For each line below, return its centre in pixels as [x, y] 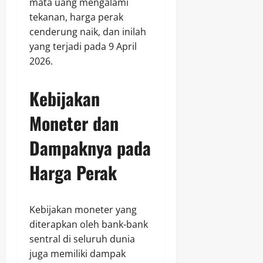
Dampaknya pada [90, 148]
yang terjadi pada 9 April [83, 47]
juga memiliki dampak [77, 254]
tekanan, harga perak [76, 17]
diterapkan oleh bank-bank [89, 225]
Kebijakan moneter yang [83, 210]
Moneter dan [74, 123]
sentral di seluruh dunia [82, 239]
